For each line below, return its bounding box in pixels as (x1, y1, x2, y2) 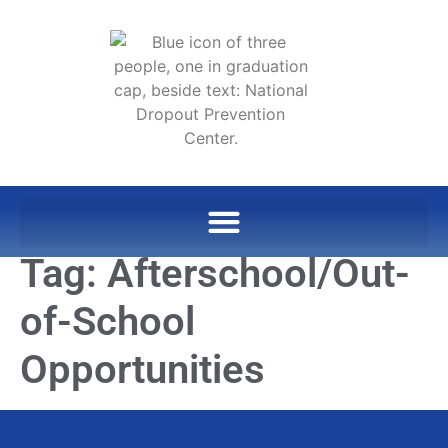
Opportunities (20, 346, 265, 393)
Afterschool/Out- (107, 250, 410, 297)
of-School (20, 298, 195, 345)
